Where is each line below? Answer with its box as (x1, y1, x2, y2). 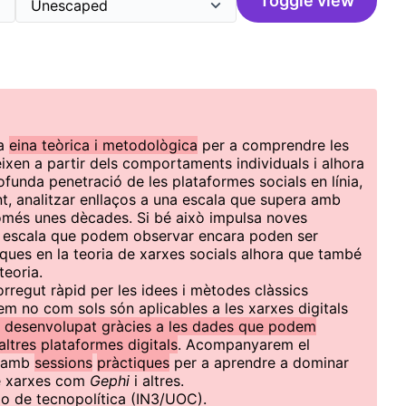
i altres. (130, 372, 188, 390)
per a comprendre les (198, 136, 349, 154)
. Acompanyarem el (178, 335, 310, 353)
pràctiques (97, 353, 169, 372)
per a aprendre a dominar (169, 353, 349, 372)
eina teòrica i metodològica (9, 136, 198, 154)
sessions (34, 353, 92, 372)
